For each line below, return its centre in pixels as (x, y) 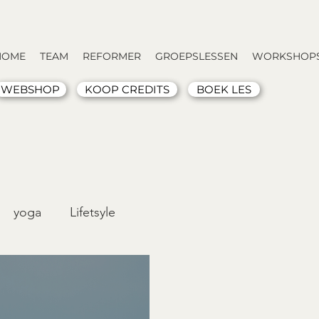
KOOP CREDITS (127, 89)
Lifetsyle (93, 212)
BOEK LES (224, 89)
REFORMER (112, 56)
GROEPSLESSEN (197, 56)
